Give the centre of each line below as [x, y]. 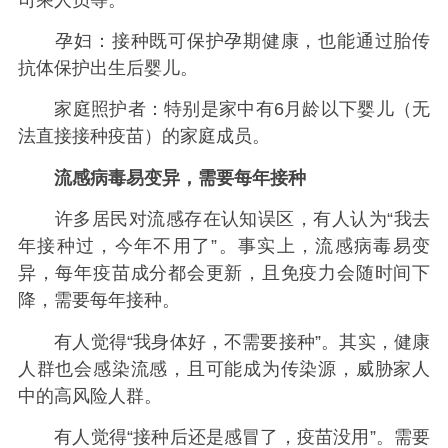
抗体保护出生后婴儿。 [107, 68]
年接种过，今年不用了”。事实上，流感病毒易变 [224, 246]
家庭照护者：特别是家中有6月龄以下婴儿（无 [224, 109]
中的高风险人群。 [89, 395]
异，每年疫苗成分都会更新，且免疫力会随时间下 [224, 273]
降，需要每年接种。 [98, 300]
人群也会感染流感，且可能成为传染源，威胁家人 [224, 368]
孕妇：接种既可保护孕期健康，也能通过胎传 [224, 41]
